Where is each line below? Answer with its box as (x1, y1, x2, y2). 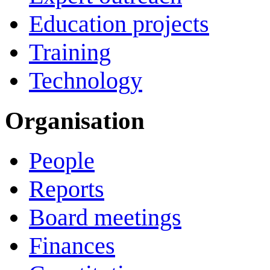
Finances (29, 231, 115, 259)
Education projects (29, 10, 209, 38)
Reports (29, 175, 104, 202)
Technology (29, 67, 142, 95)
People (29, 146, 95, 174)
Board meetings (29, 203, 181, 231)
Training (29, 39, 111, 66)
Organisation (5, 107, 145, 135)
